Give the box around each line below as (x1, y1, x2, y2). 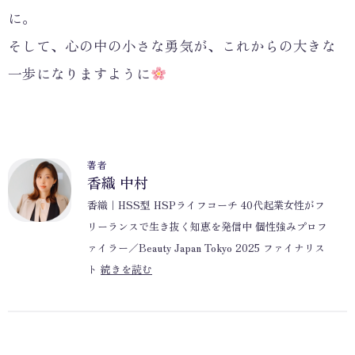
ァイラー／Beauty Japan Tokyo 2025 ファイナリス (87, 239, 325, 255)
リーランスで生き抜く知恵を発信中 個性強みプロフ (87, 218, 327, 234)
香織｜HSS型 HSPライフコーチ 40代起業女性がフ (87, 197, 325, 212)
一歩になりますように (8, 63, 151, 83)
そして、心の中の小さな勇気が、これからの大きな (8, 35, 336, 55)
